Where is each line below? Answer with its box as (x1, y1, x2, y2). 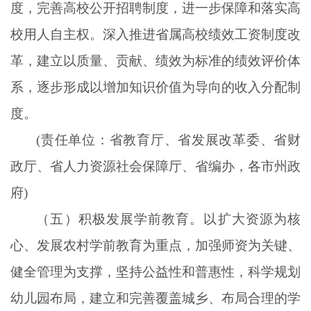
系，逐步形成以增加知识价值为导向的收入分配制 (10, 79, 301, 94)
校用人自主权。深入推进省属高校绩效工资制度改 (10, 26, 301, 42)
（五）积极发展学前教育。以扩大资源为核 (36, 211, 301, 226)
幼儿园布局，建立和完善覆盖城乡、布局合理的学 (10, 290, 301, 305)
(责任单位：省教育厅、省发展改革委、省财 (36, 132, 301, 147)
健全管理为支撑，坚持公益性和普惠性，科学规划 (10, 264, 301, 279)
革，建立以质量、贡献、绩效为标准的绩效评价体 (10, 53, 301, 68)
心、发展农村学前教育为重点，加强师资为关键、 (10, 237, 301, 253)
